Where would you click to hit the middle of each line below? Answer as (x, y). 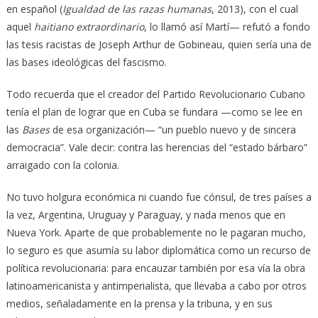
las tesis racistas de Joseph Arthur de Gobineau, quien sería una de (159, 44)
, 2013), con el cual (254, 9)
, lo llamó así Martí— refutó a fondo (227, 26)
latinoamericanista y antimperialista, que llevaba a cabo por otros (156, 285)
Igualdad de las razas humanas (137, 9)
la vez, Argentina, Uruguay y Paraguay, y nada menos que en (146, 214)
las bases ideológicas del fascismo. (86, 62)
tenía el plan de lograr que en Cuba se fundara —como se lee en (154, 111)
